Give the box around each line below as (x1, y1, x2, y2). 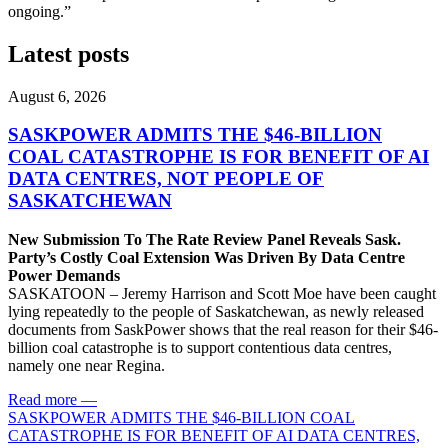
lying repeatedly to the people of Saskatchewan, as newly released (8, 303, 424, 321)
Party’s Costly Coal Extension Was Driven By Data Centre (8, 249, 405, 267)
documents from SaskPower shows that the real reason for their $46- (8, 321, 438, 339)
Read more (8, 391, 77, 409)
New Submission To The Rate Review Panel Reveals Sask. (8, 231, 401, 249)
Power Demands (8, 267, 124, 285)
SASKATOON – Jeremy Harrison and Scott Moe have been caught (8, 285, 436, 303)
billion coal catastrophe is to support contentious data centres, (8, 339, 392, 357)
